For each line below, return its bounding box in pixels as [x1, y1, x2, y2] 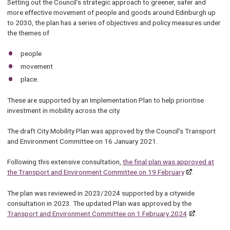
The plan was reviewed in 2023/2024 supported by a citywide [7, 188, 195, 197]
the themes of [7, 28, 49, 37]
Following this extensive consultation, [7, 158, 123, 166]
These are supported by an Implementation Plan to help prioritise [7, 95, 204, 104]
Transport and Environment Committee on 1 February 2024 [7, 209, 187, 218]
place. [21, 75, 39, 84]
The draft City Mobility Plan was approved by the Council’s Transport [7, 126, 216, 135]
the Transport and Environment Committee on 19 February [7, 168, 184, 177]
